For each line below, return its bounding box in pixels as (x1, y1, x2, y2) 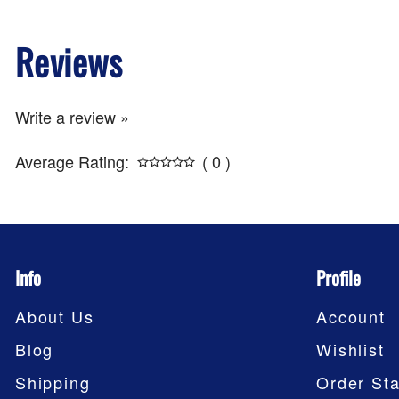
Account (316, 304, 386, 328)
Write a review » (15, 104, 129, 128)
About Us (15, 304, 94, 328)
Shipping (15, 370, 91, 394)
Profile (316, 263, 362, 291)
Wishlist (316, 337, 385, 361)
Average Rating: (15, 149, 129, 173)
